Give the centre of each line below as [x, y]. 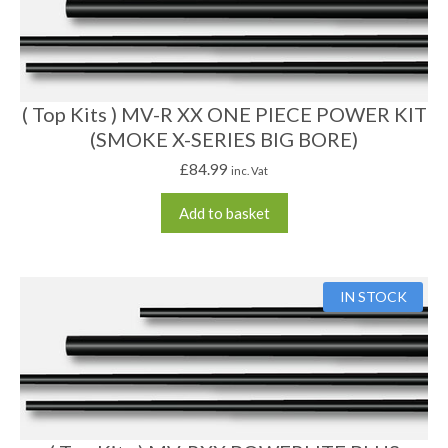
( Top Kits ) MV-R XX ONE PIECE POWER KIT [224, 113]
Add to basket [224, 212]
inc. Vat [249, 170]
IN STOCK [373, 296]
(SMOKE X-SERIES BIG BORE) [224, 138]
